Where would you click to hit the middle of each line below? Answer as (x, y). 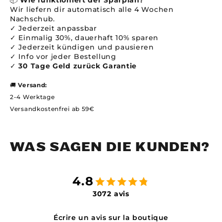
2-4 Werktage (32, 97)
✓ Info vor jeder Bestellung (63, 57)
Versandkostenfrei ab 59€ (52, 109)
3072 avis (111, 194)
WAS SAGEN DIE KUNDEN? (110, 147)
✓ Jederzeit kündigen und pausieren (82, 47)
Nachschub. (32, 19)
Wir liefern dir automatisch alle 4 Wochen (92, 10)
